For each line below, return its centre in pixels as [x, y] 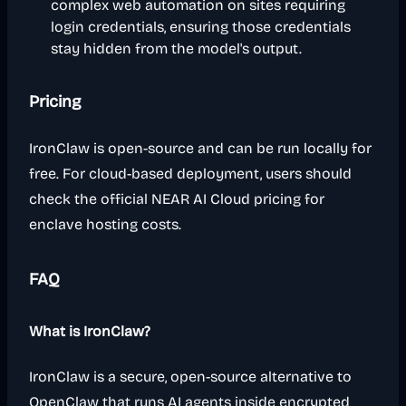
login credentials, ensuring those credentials [201, 27]
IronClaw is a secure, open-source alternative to [190, 377]
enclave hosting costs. [105, 224]
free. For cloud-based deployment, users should [190, 174]
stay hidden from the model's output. [176, 48]
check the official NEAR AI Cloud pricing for [177, 199]
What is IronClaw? [90, 331]
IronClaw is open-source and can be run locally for [200, 148]
